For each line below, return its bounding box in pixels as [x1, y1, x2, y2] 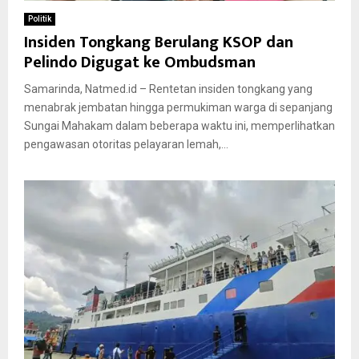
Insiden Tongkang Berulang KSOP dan [24, 28, 293, 56]
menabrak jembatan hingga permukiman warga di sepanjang [24, 100, 333, 114]
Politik [28, 14, 51, 23]
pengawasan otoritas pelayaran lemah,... [24, 137, 228, 151]
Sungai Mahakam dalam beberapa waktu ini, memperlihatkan [24, 119, 335, 132]
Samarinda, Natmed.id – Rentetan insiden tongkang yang [24, 82, 313, 95]
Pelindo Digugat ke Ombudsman [24, 48, 256, 76]
